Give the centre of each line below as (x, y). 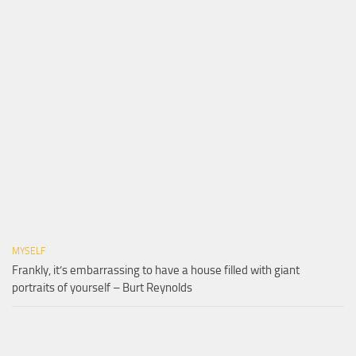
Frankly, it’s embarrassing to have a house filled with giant (156, 270)
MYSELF (29, 251)
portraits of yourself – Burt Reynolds (102, 287)
